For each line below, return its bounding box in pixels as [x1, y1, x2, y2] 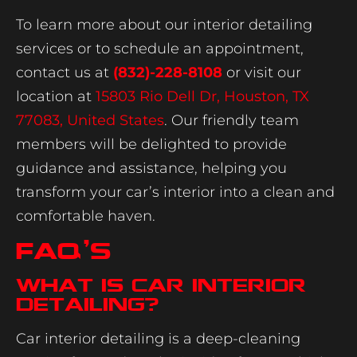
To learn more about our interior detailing [16, 15, 312, 33]
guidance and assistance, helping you [16, 159, 287, 177]
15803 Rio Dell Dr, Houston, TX [96, 87, 309, 105]
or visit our [222, 63, 301, 81]
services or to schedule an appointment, [16, 39, 304, 57]
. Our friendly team [164, 111, 299, 129]
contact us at [16, 63, 113, 81]
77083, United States [16, 111, 164, 129]
